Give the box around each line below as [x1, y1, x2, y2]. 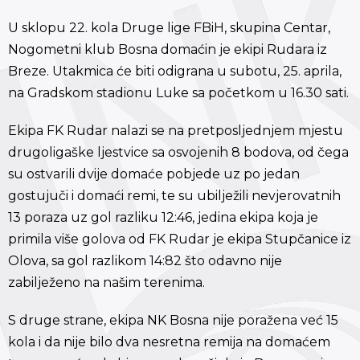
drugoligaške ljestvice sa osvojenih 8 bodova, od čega [8, 145, 349, 161]
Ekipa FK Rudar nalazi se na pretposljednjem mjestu [8, 123, 343, 139]
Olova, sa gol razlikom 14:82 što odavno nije [8, 253, 282, 269]
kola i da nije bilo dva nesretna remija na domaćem [8, 334, 330, 350]
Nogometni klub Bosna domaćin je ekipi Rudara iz [8, 42, 327, 58]
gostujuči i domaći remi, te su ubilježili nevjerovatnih [8, 188, 341, 204]
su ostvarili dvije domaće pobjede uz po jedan [8, 166, 300, 182]
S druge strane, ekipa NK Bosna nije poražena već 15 [8, 313, 338, 329]
